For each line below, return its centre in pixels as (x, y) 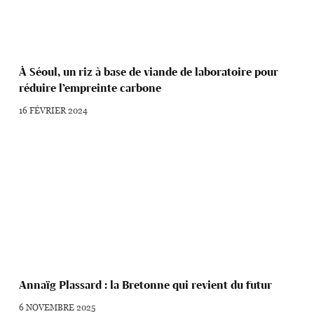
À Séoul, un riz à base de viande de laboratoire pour (149, 72)
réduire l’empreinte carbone (90, 88)
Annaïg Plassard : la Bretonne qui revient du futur (146, 285)
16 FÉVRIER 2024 (54, 110)
